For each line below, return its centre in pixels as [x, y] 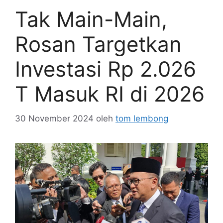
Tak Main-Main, [91, 19]
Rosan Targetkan [98, 44]
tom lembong [142, 118]
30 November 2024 [54, 118]
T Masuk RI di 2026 [110, 94]
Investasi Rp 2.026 [106, 69]
